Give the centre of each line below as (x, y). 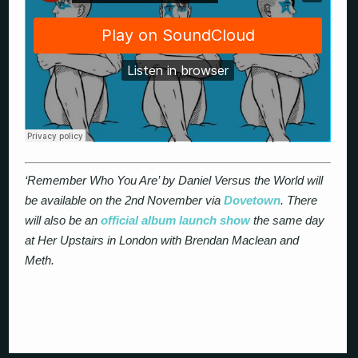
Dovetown (253, 201)
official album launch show (176, 221)
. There (299, 201)
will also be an (63, 221)
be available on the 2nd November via (125, 201)
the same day (288, 221)
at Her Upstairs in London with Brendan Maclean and (162, 241)
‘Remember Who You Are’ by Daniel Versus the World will (174, 181)
